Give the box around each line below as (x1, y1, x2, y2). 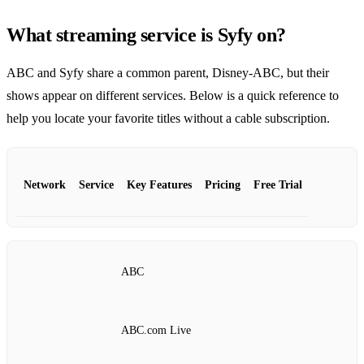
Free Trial (253, 179, 302, 192)
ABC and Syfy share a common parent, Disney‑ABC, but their (6, 66, 329, 80)
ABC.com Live (121, 323, 191, 336)
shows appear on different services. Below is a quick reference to (6, 89, 339, 103)
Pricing (205, 179, 240, 192)
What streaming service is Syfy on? (6, 24, 286, 46)
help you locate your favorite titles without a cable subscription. (6, 111, 330, 126)
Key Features (127, 179, 192, 192)
